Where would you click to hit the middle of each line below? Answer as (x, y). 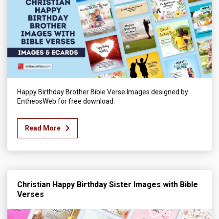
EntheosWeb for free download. (66, 101)
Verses (31, 194)
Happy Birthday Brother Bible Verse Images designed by (103, 92)
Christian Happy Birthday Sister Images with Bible (108, 184)
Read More (43, 128)
